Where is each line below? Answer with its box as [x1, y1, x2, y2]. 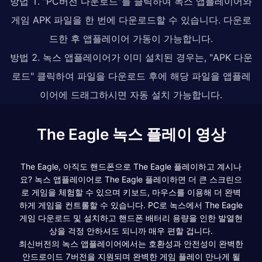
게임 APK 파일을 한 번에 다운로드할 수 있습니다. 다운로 [11, 13, 251, 26]
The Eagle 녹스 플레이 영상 [36, 125, 226, 143]
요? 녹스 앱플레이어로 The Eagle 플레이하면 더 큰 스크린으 [20, 174, 242, 184]
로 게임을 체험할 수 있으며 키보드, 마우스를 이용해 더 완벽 [21, 187, 241, 197]
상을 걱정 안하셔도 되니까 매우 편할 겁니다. [49, 225, 213, 236]
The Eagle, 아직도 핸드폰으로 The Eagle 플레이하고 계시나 [20, 161, 242, 171]
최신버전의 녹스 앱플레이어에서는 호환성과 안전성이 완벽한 [19, 238, 243, 249]
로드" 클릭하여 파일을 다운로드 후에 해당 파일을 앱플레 [11, 70, 251, 82]
